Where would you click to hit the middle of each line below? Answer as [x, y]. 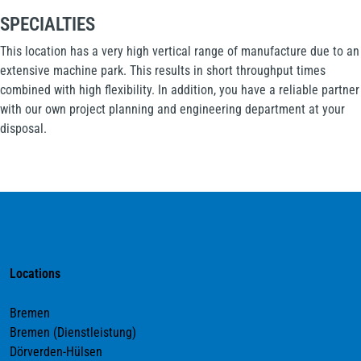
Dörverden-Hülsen [56, 352]
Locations [37, 274]
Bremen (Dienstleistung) [73, 332]
